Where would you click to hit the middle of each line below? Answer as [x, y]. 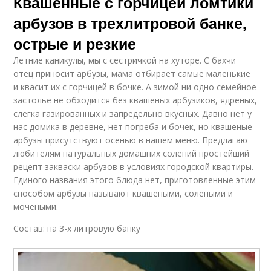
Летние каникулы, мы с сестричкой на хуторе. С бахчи [125, 60]
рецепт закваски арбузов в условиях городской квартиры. [134, 166]
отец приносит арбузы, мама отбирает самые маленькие [132, 73]
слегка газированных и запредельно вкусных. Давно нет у [133, 113]
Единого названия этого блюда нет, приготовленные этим [135, 180]
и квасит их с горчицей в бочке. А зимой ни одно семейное [135, 87]
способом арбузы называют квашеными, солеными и [123, 193]
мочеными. [36, 206]
